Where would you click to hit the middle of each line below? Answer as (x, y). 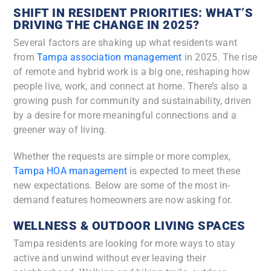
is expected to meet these (185, 171)
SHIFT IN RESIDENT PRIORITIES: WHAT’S (133, 13)
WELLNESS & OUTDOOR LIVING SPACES (129, 226)
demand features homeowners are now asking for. (123, 200)
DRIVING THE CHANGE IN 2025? (106, 25)
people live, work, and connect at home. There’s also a (130, 87)
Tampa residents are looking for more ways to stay (124, 244)
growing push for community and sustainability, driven (132, 101)
